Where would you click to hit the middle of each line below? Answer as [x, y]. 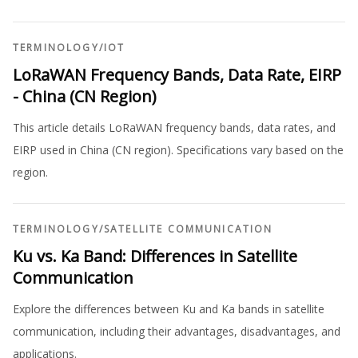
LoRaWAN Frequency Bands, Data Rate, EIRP [177, 75]
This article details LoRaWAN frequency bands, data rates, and [174, 128]
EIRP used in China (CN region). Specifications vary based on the [178, 150]
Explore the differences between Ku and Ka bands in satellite [169, 309]
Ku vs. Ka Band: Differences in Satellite [155, 257]
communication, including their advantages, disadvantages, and [177, 332]
